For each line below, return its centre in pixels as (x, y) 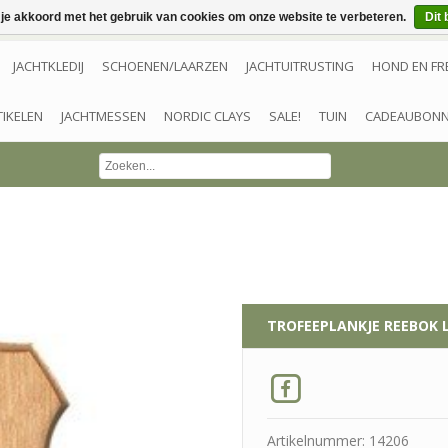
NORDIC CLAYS (207, 116)
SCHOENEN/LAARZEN (165, 66)
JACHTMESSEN (103, 116)
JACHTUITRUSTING (300, 66)
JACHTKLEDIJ (48, 66)
